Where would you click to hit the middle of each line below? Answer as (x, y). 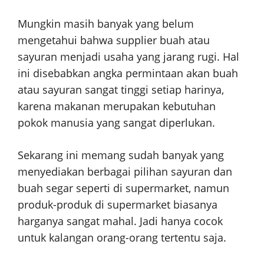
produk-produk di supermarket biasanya (118, 204)
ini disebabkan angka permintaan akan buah (128, 73)
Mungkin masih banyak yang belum (106, 23)
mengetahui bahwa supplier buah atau (114, 40)
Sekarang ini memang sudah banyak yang (121, 155)
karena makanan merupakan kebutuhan (117, 106)
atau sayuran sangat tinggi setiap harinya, (121, 89)
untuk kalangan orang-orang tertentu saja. (122, 237)
